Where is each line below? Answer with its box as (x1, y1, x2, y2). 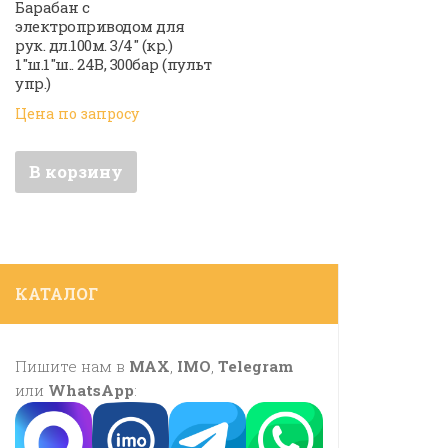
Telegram (218, 356, 293, 377)
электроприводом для (15, 16, 185, 37)
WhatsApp (48, 380, 134, 401)
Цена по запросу (15, 103, 139, 123)
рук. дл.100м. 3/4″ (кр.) (15, 35, 172, 56)
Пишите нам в (15, 356, 129, 377)
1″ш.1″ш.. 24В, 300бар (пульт (15, 54, 211, 75)
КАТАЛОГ (15, 283, 98, 305)
